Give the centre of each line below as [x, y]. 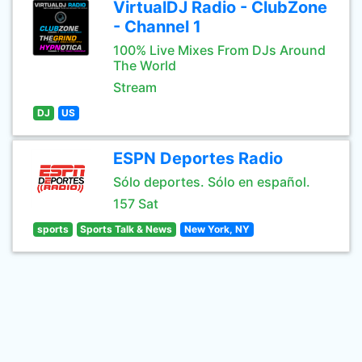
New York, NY [217, 229]
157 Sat [136, 204]
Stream [135, 87]
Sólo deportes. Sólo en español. [212, 182]
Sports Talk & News [126, 229]
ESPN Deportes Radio [198, 158]
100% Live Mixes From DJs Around [219, 50]
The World [145, 65]
